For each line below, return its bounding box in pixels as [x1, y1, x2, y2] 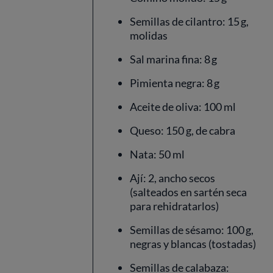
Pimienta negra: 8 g [130, 76, 219, 90]
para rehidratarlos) [130, 199, 219, 213]
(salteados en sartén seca [130, 185, 247, 199]
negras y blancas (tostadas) [130, 237, 256, 250]
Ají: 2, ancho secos [130, 171, 215, 185]
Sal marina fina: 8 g [130, 52, 217, 66]
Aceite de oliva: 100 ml [130, 100, 236, 113]
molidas [130, 29, 168, 42]
